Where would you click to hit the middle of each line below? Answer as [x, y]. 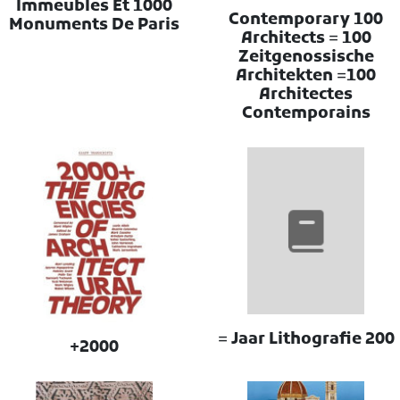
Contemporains [306, 113]
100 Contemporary [290, 20]
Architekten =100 [306, 76]
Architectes [306, 95]
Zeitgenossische [306, 57]
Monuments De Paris [94, 25]
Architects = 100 [306, 38]
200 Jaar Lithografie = [379, 339]
